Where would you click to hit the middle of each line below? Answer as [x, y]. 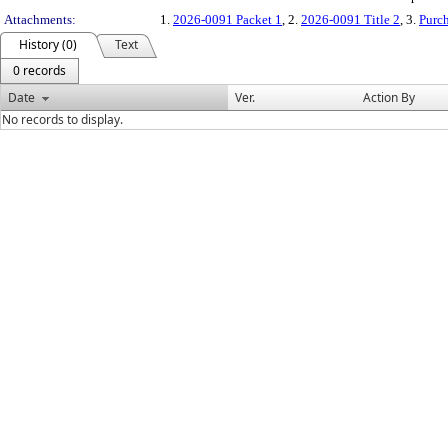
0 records [39, 70]
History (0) [48, 44]
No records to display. [62, 119]
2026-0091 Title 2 [350, 19]
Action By [389, 97]
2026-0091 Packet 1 [227, 19]
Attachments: [40, 19]
